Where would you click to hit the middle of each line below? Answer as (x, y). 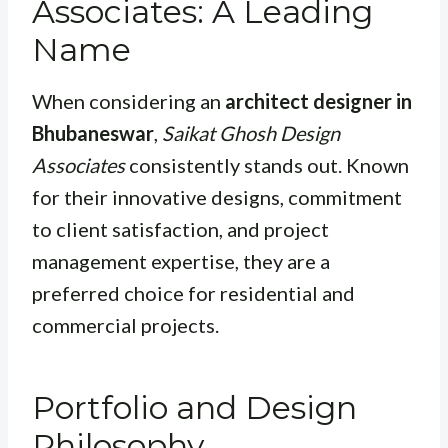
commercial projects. (125, 325)
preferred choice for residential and (193, 293)
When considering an (128, 101)
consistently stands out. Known (267, 165)
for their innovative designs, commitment (217, 197)
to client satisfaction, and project (180, 229)
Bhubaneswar (93, 133)
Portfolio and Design (194, 408)
